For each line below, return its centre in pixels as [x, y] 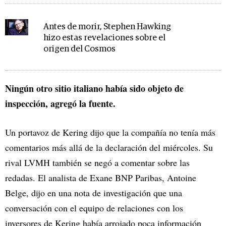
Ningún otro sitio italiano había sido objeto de [94, 88]
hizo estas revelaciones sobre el [105, 38]
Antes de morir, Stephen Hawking [107, 27]
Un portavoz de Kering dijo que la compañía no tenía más [110, 132]
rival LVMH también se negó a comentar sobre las [97, 162]
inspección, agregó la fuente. [60, 103]
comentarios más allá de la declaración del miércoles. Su [109, 147]
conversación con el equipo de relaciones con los [94, 208]
